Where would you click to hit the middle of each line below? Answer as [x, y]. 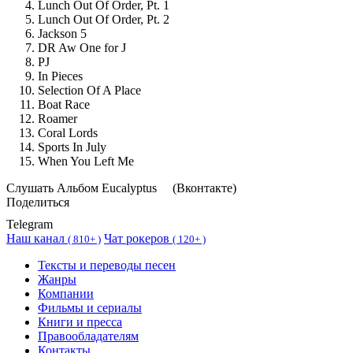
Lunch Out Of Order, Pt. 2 [104, 19]
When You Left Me [86, 161]
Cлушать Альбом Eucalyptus [88, 188]
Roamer [58, 118]
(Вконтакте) [203, 188]
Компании [66, 293]
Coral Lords [68, 132]
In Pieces [60, 76]
